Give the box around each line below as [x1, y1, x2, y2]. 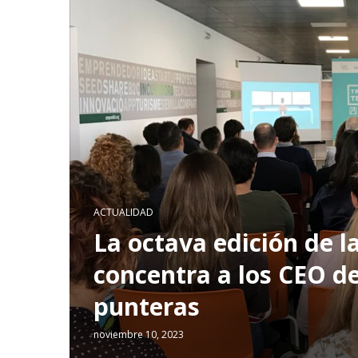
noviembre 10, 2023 [93, 328, 184, 342]
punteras [93, 290, 200, 324]
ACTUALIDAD [93, 205, 153, 220]
